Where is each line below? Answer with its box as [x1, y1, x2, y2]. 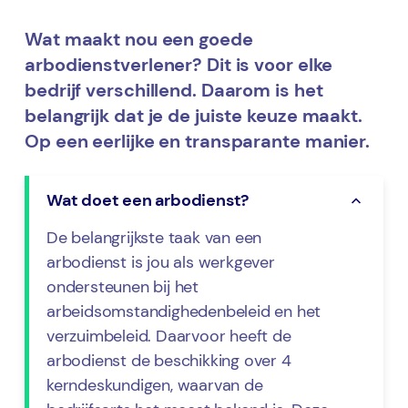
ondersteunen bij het [46, 276, 199, 299]
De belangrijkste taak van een [46, 227, 262, 250]
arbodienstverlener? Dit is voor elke [25, 53, 333, 77]
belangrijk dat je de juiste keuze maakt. [25, 104, 362, 128]
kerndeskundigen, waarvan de [46, 374, 263, 397]
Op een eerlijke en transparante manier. [25, 129, 371, 154]
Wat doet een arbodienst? [46, 189, 250, 212]
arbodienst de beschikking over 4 [46, 350, 291, 372]
